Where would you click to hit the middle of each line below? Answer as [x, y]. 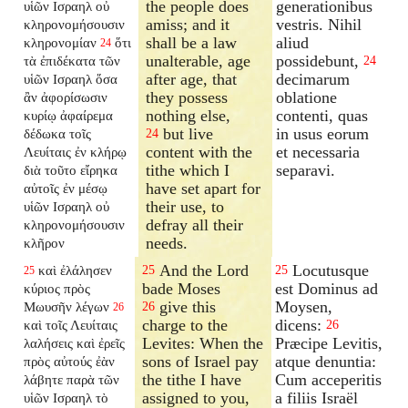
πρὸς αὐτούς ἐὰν [70, 361]
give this [186, 306]
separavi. [306, 170]
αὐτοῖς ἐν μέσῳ [66, 188]
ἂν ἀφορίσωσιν [66, 97]
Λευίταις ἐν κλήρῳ [76, 151]
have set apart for [204, 188]
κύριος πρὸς [57, 288]
